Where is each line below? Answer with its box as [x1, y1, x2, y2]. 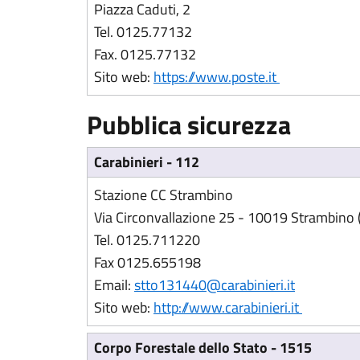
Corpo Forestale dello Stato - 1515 [94, 337, 312, 358]
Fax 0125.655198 [94, 252, 201, 273]
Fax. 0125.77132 [94, 43, 196, 65]
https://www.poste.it [153, 66, 280, 88]
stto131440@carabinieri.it [134, 274, 295, 296]
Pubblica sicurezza [87, 105, 291, 144]
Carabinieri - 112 [94, 151, 199, 173]
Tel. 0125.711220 [94, 229, 200, 251]
